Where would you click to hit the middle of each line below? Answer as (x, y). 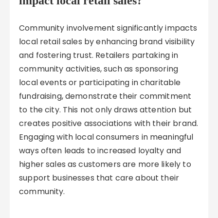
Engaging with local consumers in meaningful (106, 137)
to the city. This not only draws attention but (105, 110)
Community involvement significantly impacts (108, 28)
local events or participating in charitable (100, 82)
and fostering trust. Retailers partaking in (99, 55)
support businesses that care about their (99, 178)
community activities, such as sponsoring (99, 69)
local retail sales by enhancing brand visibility (107, 42)
